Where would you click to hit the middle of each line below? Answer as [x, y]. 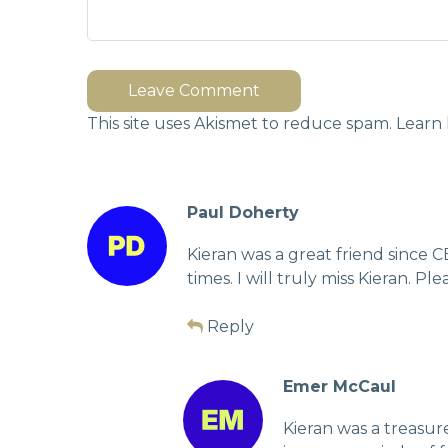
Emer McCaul [339, 386]
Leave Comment [194, 90]
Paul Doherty [243, 212]
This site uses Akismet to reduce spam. [241, 123]
